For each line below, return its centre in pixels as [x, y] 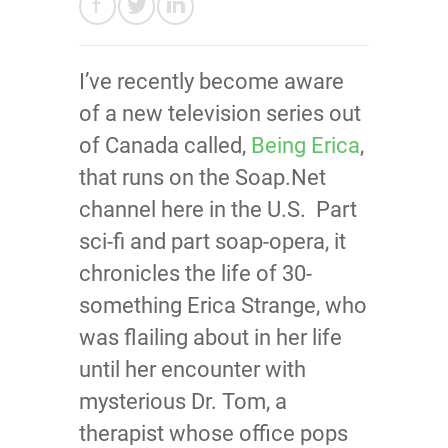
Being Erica [305, 145]
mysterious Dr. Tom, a [183, 401]
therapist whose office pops [213, 433]
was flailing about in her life [210, 337]
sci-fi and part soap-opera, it [212, 241]
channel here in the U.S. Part [218, 209]
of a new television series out [220, 113]
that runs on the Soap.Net [202, 177]
